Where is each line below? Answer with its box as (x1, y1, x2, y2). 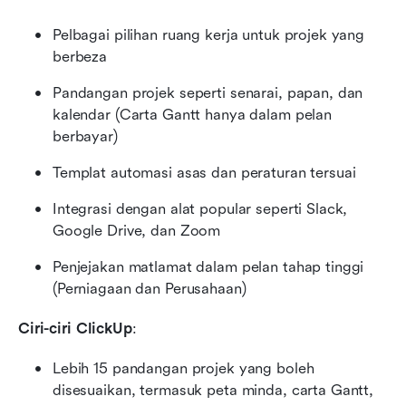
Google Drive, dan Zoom (53, 221, 221, 239)
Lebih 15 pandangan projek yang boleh (53, 359, 314, 377)
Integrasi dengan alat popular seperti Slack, (53, 199, 348, 217)
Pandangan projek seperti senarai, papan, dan (53, 83, 363, 101)
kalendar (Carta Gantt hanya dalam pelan (53, 105, 333, 123)
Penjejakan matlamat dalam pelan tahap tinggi (53, 257, 364, 275)
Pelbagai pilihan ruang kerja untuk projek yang (53, 25, 365, 43)
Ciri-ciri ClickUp (18, 319, 132, 337)
